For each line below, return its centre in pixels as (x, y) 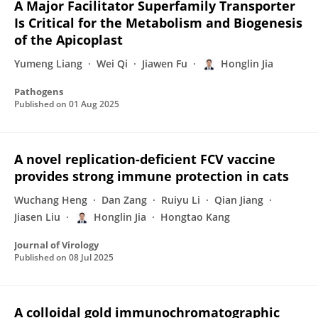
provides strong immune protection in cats (152, 176)
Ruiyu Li (181, 200)
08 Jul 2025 (91, 257)
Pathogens (39, 92)
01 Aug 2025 (94, 104)
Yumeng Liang (48, 64)
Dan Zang (124, 200)
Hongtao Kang (195, 217)
